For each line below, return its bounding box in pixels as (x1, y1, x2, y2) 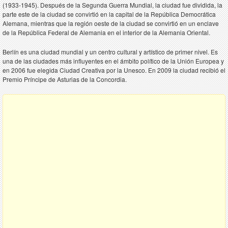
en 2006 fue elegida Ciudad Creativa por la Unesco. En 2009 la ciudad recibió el (3, 66, 225, 74)
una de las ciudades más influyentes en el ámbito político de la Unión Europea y (3, 56, 224, 65)
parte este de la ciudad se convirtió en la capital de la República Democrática (3, 10, 216, 18)
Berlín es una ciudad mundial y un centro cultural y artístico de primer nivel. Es (3, 47, 218, 56)
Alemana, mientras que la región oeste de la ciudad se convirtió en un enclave (3, 19, 219, 27)
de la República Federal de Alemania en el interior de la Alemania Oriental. (3, 28, 210, 37)
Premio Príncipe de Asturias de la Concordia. (3, 75, 127, 83)
